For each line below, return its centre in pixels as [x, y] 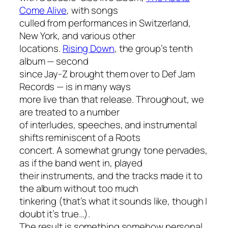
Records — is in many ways [75, 86]
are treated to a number [69, 112]
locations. [41, 48]
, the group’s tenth [153, 48]
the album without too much [79, 188]
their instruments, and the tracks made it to [111, 175]
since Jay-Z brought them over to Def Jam [107, 74]
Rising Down [88, 48]
